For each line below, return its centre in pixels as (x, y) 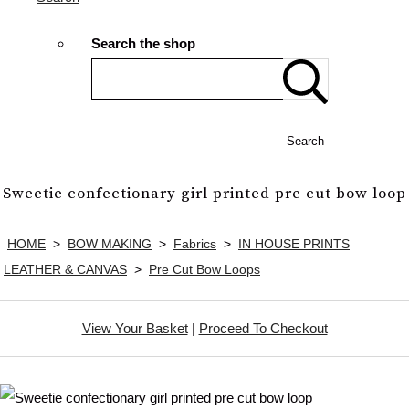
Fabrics (195, 243)
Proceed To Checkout (263, 328)
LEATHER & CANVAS (65, 269)
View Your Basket (135, 328)
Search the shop (143, 44)
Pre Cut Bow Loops (204, 269)
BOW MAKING (110, 243)
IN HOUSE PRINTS (294, 243)
